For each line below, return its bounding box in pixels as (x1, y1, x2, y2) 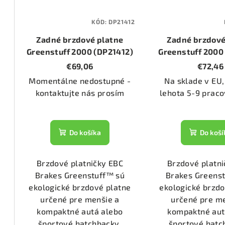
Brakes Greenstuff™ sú (35, 170, 125, 180)
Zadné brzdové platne (36, 34, 124, 44)
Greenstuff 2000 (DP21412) (26, 46, 133, 56)
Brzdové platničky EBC (36, 158, 124, 168)
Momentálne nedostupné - (29, 75, 131, 85)
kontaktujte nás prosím (35, 87, 125, 97)
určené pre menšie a (40, 194, 120, 204)
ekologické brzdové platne (29, 182, 131, 192)
